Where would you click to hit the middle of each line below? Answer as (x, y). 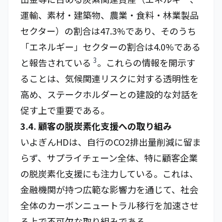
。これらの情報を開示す (146, 62)
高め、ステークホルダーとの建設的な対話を (110, 94)
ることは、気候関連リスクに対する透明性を (110, 78)
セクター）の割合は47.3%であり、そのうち (108, 31)
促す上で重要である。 (65, 110)
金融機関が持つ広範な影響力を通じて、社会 (109, 189)
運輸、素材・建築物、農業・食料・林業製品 (110, 15)
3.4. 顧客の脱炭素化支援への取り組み (96, 126)
